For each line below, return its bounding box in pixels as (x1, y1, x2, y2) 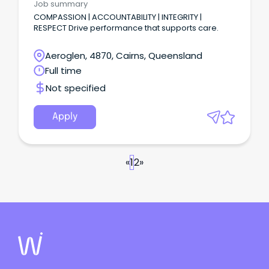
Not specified (46, 81, 106, 94)
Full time (45, 64, 82, 77)
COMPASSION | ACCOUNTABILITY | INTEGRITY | (34, 11, 202, 23)
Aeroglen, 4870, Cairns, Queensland (45, 49, 202, 62)
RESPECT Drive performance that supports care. (68, 22, 219, 34)
